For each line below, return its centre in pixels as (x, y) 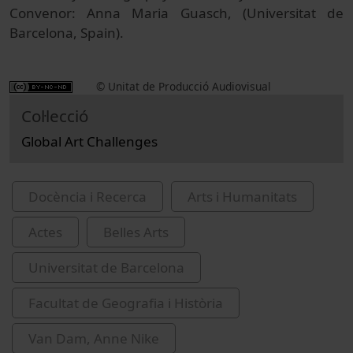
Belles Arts (136, 232)
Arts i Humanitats (242, 197)
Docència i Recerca (87, 197)
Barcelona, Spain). (67, 33)
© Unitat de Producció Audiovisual (184, 87)
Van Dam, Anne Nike (94, 339)
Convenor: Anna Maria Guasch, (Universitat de (176, 13)
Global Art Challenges (89, 142)
